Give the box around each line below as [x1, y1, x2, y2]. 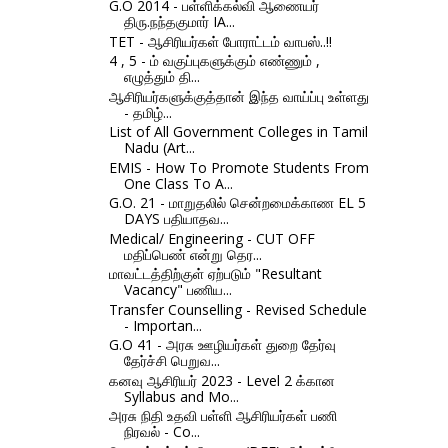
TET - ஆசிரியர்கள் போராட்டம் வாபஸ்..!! [108, 31, 332, 51]
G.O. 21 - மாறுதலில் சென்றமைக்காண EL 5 [108, 193, 366, 213]
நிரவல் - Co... [123, 422, 200, 442]
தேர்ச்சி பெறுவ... [123, 351, 220, 371]
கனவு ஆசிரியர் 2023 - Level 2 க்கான [108, 370, 335, 390]
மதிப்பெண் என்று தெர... [123, 244, 262, 264]
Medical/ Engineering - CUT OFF [108, 228, 315, 248]
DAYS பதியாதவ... [123, 209, 229, 229]
